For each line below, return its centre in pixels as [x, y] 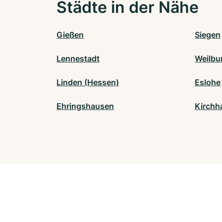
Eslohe [208, 82]
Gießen [70, 34]
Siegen [208, 34]
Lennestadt [78, 58]
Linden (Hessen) [88, 82]
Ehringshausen [85, 106]
